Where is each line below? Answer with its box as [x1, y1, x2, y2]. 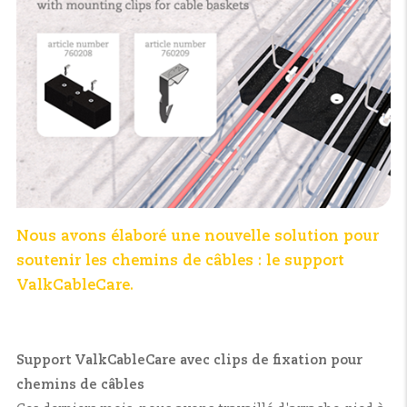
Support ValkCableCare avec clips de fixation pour [16, 353, 362, 367]
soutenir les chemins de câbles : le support [16, 253, 344, 269]
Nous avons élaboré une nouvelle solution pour [16, 229, 379, 244]
